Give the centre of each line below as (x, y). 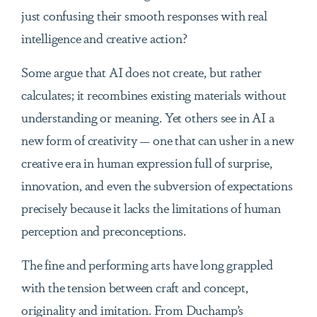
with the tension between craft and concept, (135, 287)
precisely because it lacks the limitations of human (151, 208)
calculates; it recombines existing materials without (154, 94)
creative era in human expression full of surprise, (147, 162)
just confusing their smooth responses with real (144, 15)
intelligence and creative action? (104, 38)
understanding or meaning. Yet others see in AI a (148, 117)
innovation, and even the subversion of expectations (157, 185)
